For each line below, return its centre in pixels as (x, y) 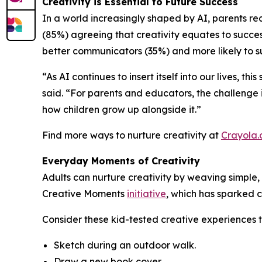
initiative (146, 194)
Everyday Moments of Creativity (121, 161)
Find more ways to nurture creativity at (132, 135)
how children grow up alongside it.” (122, 110)
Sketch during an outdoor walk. (125, 245)
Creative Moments (85, 194)
